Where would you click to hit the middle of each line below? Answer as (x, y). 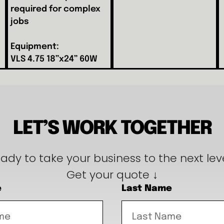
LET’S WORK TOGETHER (112, 129)
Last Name (146, 189)
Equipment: (35, 46)
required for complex (56, 9)
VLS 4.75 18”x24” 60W (54, 59)
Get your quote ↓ (112, 175)
